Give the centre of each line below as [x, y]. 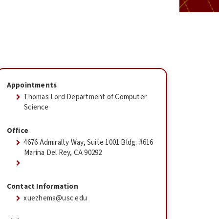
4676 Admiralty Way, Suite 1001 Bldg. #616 [88, 142]
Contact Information [42, 186]
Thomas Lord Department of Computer [85, 97]
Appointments [32, 85]
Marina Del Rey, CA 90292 [63, 153]
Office [17, 131]
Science [36, 107]
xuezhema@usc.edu [55, 198]
